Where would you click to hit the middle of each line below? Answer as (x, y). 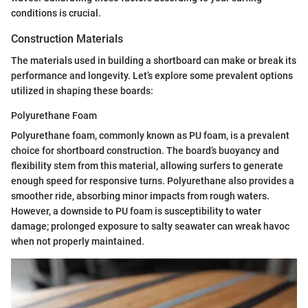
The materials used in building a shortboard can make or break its (154, 60)
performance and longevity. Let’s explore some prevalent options (152, 76)
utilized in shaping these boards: (82, 91)
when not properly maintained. (78, 241)
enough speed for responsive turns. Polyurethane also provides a (153, 181)
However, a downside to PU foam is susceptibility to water (136, 211)
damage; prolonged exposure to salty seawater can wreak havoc (150, 226)
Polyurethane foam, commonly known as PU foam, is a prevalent (150, 135)
